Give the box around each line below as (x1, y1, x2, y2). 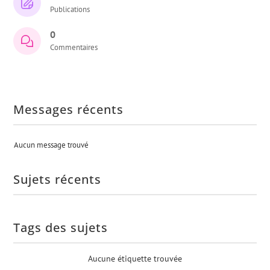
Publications (50, 4, 90, 14)
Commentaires (50, 42, 98, 52)
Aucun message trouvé (14, 140, 89, 150)
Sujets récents (13, 171, 102, 187)
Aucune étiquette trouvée (88, 253, 182, 264)
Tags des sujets (13, 219, 108, 236)
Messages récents (13, 101, 124, 118)
